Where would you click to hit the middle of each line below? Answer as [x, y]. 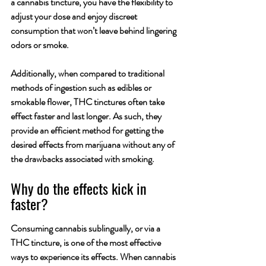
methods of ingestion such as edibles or [82, 87]
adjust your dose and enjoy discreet [75, 16]
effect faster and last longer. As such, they [87, 116]
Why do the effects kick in [80, 188]
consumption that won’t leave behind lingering [94, 30]
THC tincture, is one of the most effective [87, 242]
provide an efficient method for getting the [88, 130]
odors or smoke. [41, 45]
